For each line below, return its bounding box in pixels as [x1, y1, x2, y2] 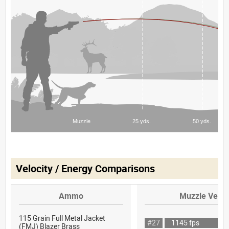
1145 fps [171, 217, 199, 227]
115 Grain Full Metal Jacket [19, 213, 105, 223]
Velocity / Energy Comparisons [16, 161, 155, 175]
